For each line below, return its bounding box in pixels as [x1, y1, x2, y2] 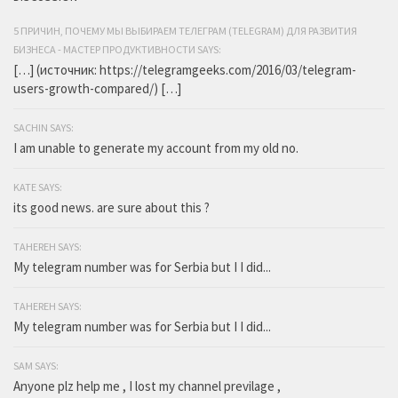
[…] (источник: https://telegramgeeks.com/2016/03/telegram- [13, 60, 356, 78]
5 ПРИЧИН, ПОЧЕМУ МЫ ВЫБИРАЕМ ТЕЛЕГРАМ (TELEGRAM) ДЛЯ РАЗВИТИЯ [13, 23, 357, 37]
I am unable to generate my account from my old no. [13, 139, 298, 156]
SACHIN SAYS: [13, 120, 74, 134]
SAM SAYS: [13, 358, 59, 372]
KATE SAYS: [13, 179, 62, 194]
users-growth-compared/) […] [13, 79, 181, 97]
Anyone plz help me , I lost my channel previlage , [13, 377, 281, 394]
